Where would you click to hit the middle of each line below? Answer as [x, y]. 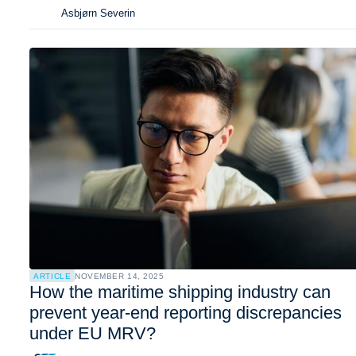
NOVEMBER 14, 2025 [120, 277]
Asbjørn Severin [98, 14]
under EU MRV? [93, 334]
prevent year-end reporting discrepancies [186, 313]
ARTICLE [52, 276]
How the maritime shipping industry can [180, 292]
